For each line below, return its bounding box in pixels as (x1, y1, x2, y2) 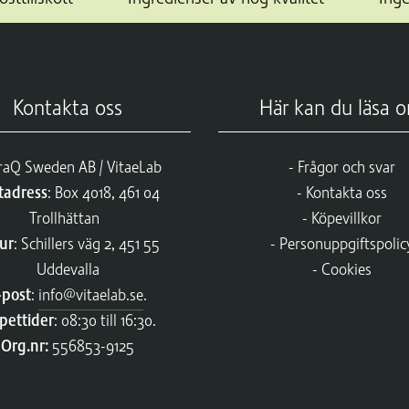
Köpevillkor (310, 207, 382, 228)
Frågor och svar (297, 156, 395, 177)
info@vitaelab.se (38, 284, 143, 305)
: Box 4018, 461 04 (47, 182, 160, 203)
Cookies (320, 258, 372, 279)
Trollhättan (28, 207, 107, 228)
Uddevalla (36, 258, 100, 279)
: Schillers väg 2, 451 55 (13, 233, 160, 254)
